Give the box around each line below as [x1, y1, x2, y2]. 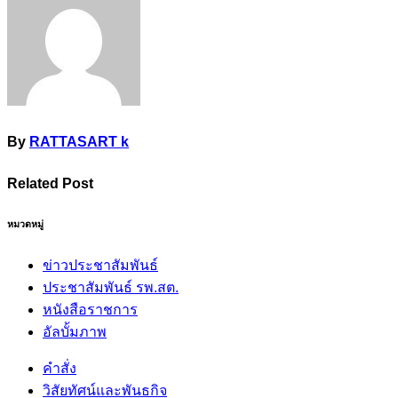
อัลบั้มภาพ [43, 323, 107, 339]
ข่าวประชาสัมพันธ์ [43, 257, 158, 273]
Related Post [7, 175, 93, 191]
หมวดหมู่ [7, 218, 44, 229]
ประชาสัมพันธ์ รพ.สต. [43, 279, 179, 295]
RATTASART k [29, 134, 129, 150]
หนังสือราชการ [43, 301, 138, 317]
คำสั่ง [43, 360, 76, 376]
